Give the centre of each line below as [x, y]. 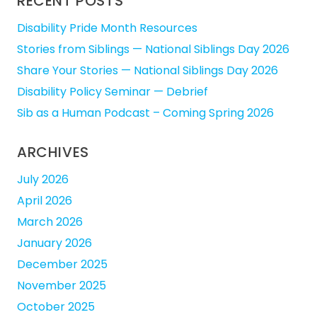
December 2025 [62, 264]
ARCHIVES [53, 152]
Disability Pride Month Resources [107, 28]
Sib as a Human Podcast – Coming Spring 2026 [145, 113]
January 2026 [54, 243]
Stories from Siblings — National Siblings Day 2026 [153, 49]
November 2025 [62, 285]
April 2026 [45, 200]
